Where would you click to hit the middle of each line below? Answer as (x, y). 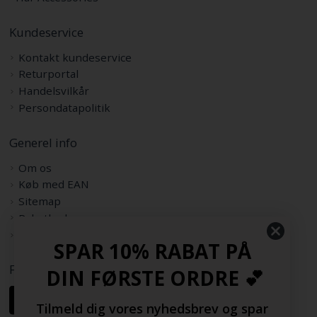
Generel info (43, 142)
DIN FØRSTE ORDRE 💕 (155, 278)
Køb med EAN (54, 184)
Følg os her (39, 270)
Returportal (49, 74)
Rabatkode (46, 218)
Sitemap (40, 201)
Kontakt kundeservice (75, 57)
